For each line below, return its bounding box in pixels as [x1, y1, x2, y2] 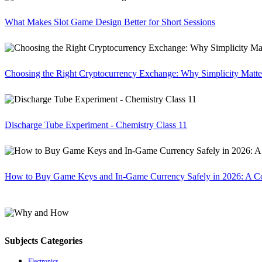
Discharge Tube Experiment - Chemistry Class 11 [5, 120, 187, 130]
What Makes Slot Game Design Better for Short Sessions [5, 17, 215, 27]
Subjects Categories [5, 236, 82, 246]
